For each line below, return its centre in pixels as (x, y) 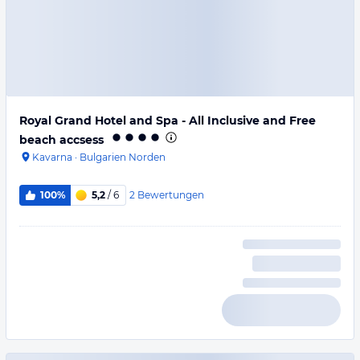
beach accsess (61, 140)
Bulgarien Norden (123, 157)
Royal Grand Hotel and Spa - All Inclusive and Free (168, 121)
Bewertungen (170, 194)
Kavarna (52, 157)
